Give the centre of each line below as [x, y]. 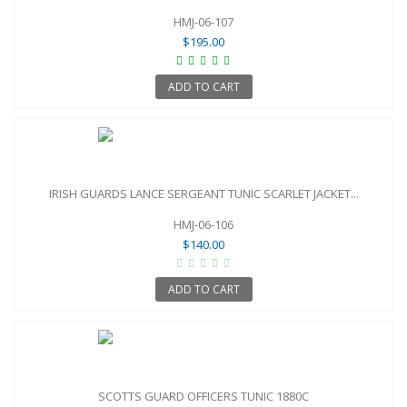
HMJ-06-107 [203, 21]
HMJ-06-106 [203, 224]
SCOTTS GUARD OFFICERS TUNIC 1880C [203, 396]
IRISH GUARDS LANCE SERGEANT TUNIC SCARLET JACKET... [203, 193]
